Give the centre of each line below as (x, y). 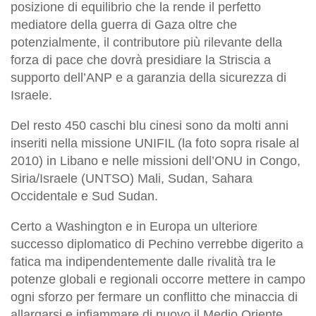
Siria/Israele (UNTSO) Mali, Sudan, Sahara (132, 179)
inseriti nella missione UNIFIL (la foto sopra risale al (155, 144)
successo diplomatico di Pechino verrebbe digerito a (157, 244)
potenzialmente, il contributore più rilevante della (146, 43)
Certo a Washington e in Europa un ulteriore (134, 227)
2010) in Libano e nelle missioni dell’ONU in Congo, (156, 161)
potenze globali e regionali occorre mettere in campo (158, 280)
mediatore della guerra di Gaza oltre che (124, 25)
